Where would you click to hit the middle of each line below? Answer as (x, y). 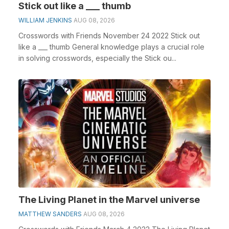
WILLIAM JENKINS (45, 20)
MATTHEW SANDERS (50, 214)
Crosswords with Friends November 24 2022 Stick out (109, 36)
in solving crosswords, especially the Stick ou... (97, 58)
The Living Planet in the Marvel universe (109, 199)
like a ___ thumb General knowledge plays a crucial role (111, 47)
